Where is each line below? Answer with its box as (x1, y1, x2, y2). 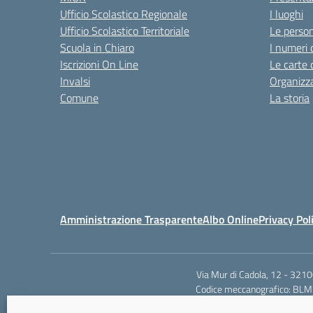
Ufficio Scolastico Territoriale (60, 22, 189, 39)
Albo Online (203, 211, 259, 228)
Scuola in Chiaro (60, 39, 134, 56)
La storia (270, 89, 310, 106)
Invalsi (60, 73, 90, 89)
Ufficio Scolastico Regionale (60, 6, 187, 22)
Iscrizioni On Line (60, 56, 138, 73)
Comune (60, 89, 99, 106)
